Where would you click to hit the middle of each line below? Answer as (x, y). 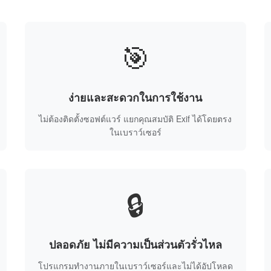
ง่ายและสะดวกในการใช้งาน (135, 97)
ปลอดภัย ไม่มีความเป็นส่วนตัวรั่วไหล (135, 244)
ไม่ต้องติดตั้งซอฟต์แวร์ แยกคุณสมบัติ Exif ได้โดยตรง (135, 119)
